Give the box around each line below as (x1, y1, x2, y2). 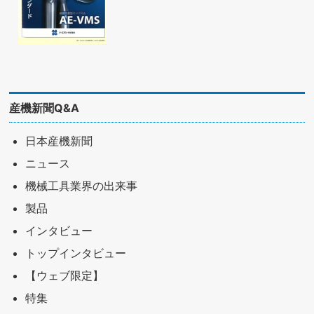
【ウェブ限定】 (25, 268, 104, 282)
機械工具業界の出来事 (25, 178, 137, 193)
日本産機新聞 (25, 133, 93, 148)
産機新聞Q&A (9, 100, 80, 115)
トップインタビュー (25, 245, 126, 260)
